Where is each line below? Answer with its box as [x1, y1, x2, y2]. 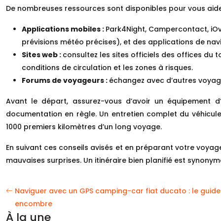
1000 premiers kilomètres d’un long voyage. [6, 121, 162, 132]
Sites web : [22, 49, 63, 60]
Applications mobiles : [22, 24, 106, 34]
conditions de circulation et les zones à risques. [22, 62, 193, 73]
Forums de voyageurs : [22, 75, 109, 85]
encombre [15, 198, 52, 209]
